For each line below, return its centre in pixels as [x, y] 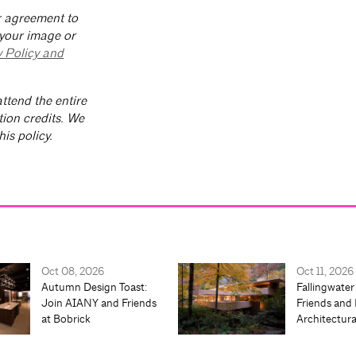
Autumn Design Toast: [95, 287]
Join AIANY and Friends [99, 303]
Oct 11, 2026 [325, 271]
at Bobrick [66, 319]
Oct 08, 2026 [73, 271]
